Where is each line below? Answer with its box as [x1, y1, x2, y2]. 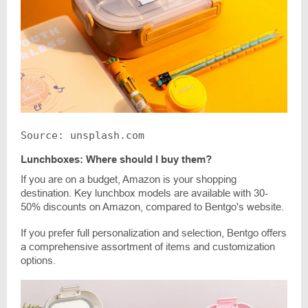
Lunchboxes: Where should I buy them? [21, 153, 212, 165]
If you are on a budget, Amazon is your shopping [21, 173, 236, 185]
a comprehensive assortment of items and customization [21, 240, 275, 252]
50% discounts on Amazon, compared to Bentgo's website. [21, 200, 284, 212]
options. [21, 254, 56, 266]
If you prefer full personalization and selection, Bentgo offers [21, 226, 287, 239]
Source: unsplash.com [21, 129, 144, 142]
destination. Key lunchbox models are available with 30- [21, 186, 268, 199]
